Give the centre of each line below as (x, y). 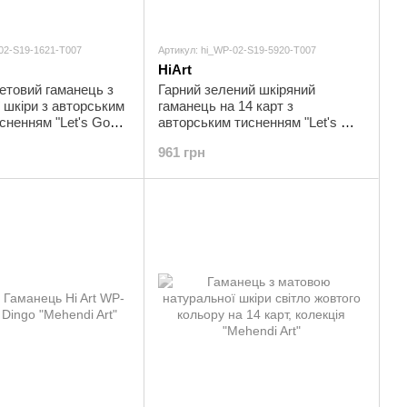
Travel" (179, 139)
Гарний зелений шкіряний (237, 89)
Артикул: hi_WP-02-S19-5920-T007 (237, 50)
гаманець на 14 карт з (226, 106)
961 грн (182, 152)
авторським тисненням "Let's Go (258, 122)
